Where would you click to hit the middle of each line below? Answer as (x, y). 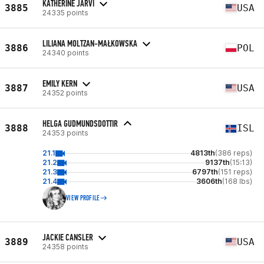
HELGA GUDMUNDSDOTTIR (80, 123)
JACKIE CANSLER (68, 237)
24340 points (66, 52)
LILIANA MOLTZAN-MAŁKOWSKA (90, 43)
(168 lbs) (237, 181)
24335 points (65, 12)
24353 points (65, 133)
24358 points (65, 246)
